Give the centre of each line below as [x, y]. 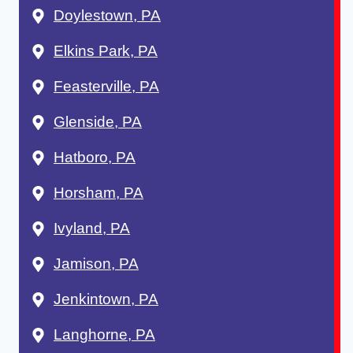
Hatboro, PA [95, 158]
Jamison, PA [96, 264]
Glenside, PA [98, 122]
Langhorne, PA [104, 335]
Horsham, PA [98, 193]
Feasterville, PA [106, 87]
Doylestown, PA [107, 16]
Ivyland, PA [92, 229]
